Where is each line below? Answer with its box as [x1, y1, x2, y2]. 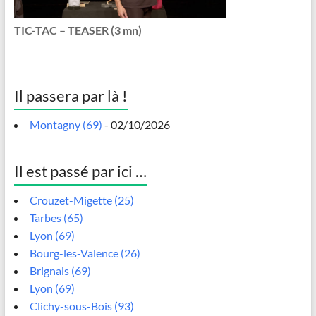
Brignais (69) [29, 263, 91, 277]
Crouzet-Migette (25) [29, 193, 134, 207]
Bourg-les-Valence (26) [29, 245, 140, 260]
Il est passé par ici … [13, 161, 147, 181]
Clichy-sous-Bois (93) [29, 298, 134, 312]
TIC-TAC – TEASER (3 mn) [13, 23, 142, 37]
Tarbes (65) [29, 210, 83, 224]
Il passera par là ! [13, 85, 128, 105]
